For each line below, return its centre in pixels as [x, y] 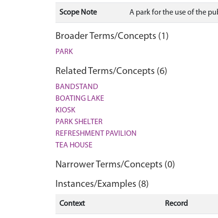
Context [72, 204]
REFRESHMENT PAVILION [96, 134]
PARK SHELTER [79, 122]
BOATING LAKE [80, 99]
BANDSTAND [77, 87]
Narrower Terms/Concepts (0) [115, 165]
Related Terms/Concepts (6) [111, 72]
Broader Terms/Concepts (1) [112, 36]
